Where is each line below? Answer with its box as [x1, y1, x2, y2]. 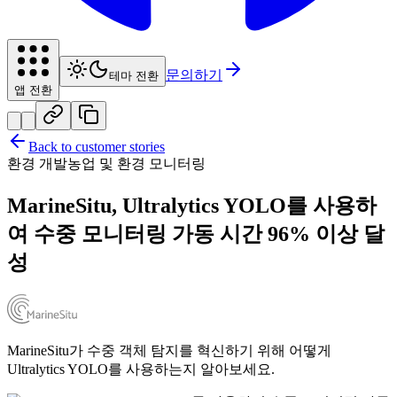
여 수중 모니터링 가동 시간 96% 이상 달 [7, 222, 385, 246]
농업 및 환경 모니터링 [67, 156, 206, 172]
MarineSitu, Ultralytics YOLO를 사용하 [7, 194, 377, 218]
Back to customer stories [28, 139, 165, 155]
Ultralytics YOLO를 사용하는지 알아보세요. [7, 362, 275, 378]
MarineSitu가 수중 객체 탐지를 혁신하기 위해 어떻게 [7, 343, 331, 359]
